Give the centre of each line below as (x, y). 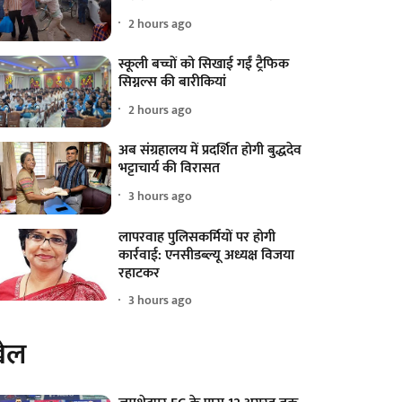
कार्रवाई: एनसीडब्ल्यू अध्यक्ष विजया (207, 255)
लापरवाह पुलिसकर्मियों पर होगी (197, 237)
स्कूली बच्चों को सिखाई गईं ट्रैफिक (204, 65)
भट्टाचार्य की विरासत (170, 169)
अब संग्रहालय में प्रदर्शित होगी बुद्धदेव (210, 151)
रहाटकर (140, 273)
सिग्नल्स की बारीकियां (173, 83)
